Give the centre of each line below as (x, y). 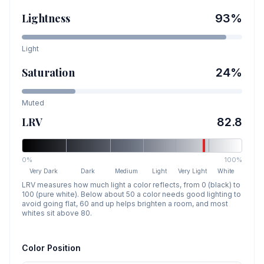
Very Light (193, 171)
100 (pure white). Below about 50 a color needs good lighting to (131, 194)
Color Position (51, 248)
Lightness (46, 18)
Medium (127, 171)
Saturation (48, 72)
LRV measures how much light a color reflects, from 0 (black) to (131, 185)
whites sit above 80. (57, 213)
